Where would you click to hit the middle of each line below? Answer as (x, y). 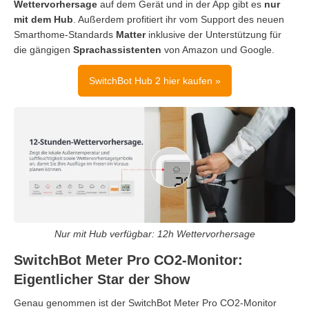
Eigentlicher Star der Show (102, 279)
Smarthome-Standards (65, 35)
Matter (131, 35)
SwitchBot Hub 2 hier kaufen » (154, 81)
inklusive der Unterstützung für (213, 35)
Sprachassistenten (117, 50)
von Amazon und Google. (218, 50)
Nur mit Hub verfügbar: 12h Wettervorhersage (154, 233)
